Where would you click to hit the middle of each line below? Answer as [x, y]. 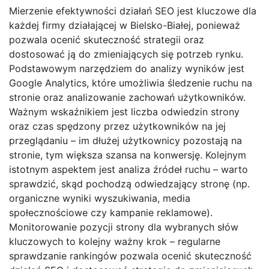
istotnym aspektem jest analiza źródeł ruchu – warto [128, 170]
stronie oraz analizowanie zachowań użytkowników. [127, 98]
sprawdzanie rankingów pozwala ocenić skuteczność [130, 256]
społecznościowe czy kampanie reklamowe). [111, 213]
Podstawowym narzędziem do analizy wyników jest [127, 69]
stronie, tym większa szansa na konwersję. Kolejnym [128, 155]
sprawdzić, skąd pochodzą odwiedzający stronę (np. [129, 184]
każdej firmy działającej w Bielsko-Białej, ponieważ [125, 26]
